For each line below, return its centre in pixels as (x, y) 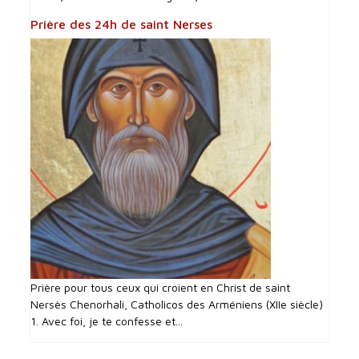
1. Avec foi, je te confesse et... (107, 321)
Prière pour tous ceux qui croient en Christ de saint (161, 288)
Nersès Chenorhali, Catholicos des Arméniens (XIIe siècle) (177, 305)
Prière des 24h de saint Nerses (122, 24)
